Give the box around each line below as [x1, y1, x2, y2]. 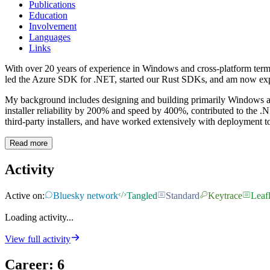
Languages [29, 32, 71, 43]
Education [29, 10, 67, 21]
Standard [166, 190, 199, 201]
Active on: [5, 190, 45, 201]
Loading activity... [5, 212, 74, 223]
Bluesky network [53, 190, 118, 201]
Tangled [127, 190, 157, 201]
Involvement [29, 21, 77, 32]
